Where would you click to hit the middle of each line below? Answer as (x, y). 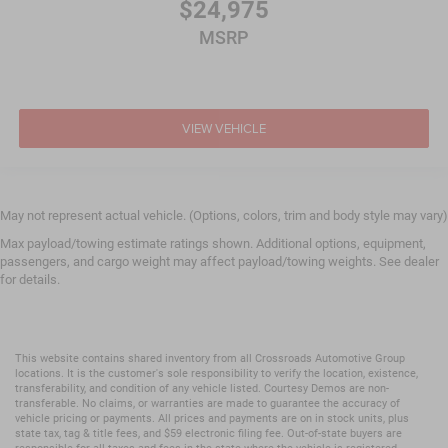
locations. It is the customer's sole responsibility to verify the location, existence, (216, 373)
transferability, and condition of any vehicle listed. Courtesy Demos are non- (202, 388)
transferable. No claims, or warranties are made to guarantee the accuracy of (207, 403)
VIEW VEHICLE (224, 128)
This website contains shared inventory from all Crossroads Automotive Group (210, 358)
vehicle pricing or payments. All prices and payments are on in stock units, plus (212, 418)
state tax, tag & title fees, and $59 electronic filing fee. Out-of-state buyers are (208, 433)
